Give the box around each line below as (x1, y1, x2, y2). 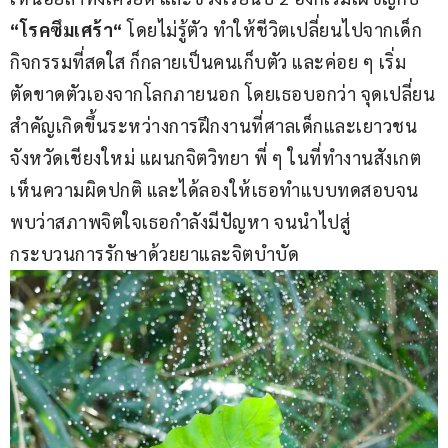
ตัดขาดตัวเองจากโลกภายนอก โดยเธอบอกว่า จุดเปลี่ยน (10, 82, 435, 106)
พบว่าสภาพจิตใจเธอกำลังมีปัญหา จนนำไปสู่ (10, 210, 350, 234)
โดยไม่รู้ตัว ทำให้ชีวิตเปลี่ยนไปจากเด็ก (122, 18, 422, 42)
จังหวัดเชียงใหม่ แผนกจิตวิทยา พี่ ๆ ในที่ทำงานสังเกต (10, 146, 421, 170)
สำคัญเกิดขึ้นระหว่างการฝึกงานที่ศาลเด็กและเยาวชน (10, 114, 417, 138)
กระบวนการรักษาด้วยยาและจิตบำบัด (10, 242, 299, 266)
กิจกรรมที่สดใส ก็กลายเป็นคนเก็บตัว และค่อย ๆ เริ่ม (10, 50, 406, 74)
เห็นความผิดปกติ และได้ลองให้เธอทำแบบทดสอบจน (10, 178, 419, 202)
